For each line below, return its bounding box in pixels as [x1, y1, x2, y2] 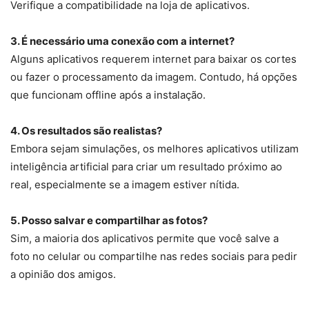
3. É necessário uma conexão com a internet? [10, 34, 235, 48]
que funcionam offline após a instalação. [10, 88, 206, 102]
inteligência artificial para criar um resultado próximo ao [10, 160, 282, 174]
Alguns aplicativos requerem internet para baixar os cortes [10, 52, 297, 66]
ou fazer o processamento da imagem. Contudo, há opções [10, 70, 297, 84]
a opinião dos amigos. [10, 268, 116, 281]
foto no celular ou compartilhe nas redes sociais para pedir [10, 250, 297, 263]
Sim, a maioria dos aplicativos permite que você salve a [10, 232, 279, 246]
